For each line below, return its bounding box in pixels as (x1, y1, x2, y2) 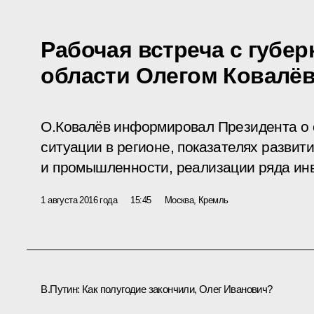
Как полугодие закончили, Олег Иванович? (82, 282, 273, 295)
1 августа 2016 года (41, 194, 117, 205)
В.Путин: (41, 282, 82, 295)
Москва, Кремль (164, 194, 228, 205)
